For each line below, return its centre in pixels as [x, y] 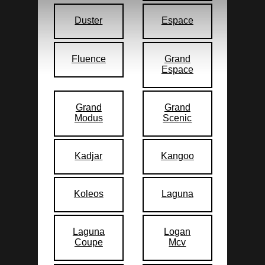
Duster [89, 21]
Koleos [88, 194]
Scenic [177, 118]
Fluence [88, 59]
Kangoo [177, 156]
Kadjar [89, 156]
